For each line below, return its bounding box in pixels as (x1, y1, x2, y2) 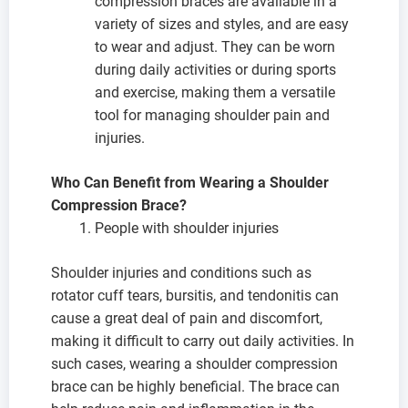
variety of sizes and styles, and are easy (95, 15, 349, 33)
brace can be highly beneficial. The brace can (51, 377, 340, 395)
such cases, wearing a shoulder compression (51, 354, 338, 372)
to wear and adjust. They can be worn (95, 37, 335, 56)
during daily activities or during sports (95, 60, 336, 78)
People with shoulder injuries (95, 219, 279, 237)
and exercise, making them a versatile (95, 83, 335, 101)
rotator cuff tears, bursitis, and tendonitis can (51, 286, 339, 304)
